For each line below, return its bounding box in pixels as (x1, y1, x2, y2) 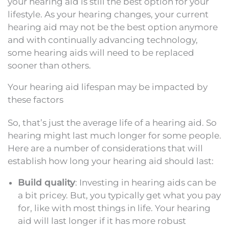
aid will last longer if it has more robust (18, 215, 186, 226)
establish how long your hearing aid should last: (8, 155, 214, 166)
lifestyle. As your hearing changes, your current (8, 9, 209, 19)
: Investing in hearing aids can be (75, 177, 216, 188)
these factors (8, 94, 63, 105)
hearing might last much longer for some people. (8, 130, 221, 141)
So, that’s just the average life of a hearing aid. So (8, 117, 217, 128)
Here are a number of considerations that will (8, 143, 203, 153)
